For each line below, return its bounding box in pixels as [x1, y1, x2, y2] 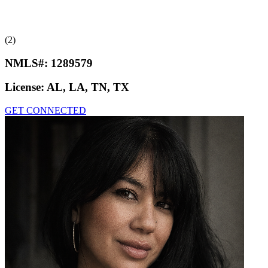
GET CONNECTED [5, 105, 86, 116]
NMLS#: [5, 56, 51, 69]
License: [5, 81, 47, 94]
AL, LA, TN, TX [47, 81, 129, 94]
